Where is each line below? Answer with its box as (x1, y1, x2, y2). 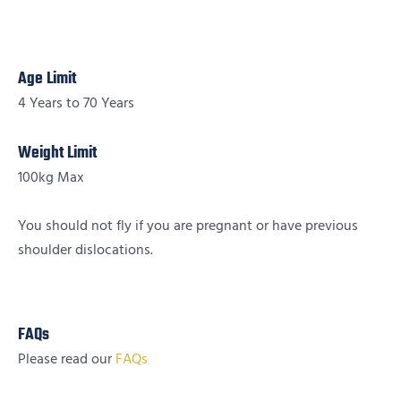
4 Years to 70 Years (18, 93, 134, 113)
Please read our (18, 350, 115, 370)
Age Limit (18, 65, 76, 92)
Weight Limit (18, 140, 97, 166)
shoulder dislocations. (18, 240, 153, 260)
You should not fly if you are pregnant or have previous (18, 216, 358, 235)
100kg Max (18, 167, 84, 187)
